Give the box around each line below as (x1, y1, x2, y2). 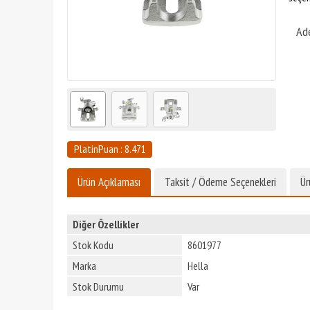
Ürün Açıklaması (77, 174, 140, 190)
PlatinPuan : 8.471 (73, 142, 146, 156)
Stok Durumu (73, 279, 124, 293)
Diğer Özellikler (73, 217, 139, 231)
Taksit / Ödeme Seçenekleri (165, 174, 276, 190)
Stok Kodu (73, 237, 113, 252)
